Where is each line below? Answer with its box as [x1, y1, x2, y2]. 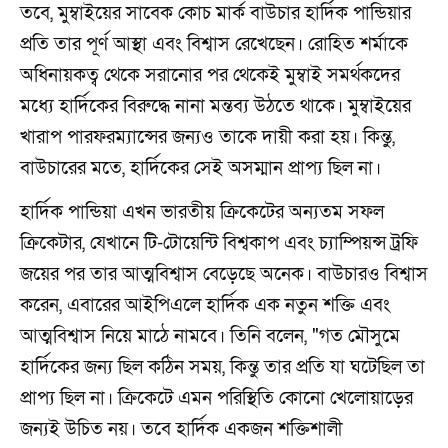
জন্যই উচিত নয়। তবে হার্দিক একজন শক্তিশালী [20, 416, 343, 442]
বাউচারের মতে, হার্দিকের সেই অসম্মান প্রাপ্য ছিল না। [20, 155, 381, 181]
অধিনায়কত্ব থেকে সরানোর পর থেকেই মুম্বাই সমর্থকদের [20, 62, 400, 88]
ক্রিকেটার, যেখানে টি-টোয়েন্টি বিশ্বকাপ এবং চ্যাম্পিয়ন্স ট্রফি [20, 230, 418, 256]
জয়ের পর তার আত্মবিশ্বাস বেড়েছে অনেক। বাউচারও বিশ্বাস [20, 261, 428, 287]
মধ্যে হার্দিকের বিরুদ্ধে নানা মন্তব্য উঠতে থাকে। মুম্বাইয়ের [20, 93, 411, 119]
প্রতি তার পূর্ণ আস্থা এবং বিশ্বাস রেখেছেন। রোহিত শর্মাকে [20, 31, 408, 57]
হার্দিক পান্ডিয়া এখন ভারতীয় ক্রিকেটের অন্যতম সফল [20, 199, 384, 225]
